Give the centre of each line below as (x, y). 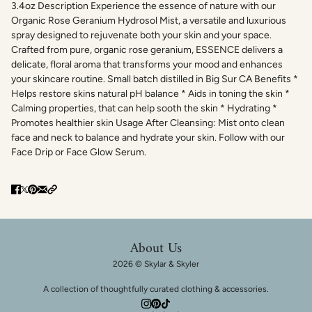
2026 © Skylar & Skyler (156, 264)
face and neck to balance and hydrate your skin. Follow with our (148, 137)
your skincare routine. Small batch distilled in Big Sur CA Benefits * (155, 79)
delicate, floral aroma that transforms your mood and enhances (147, 64)
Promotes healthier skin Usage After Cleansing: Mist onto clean (148, 123)
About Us (156, 249)
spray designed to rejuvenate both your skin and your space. (141, 35)
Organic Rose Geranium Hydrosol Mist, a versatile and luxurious (149, 20)
